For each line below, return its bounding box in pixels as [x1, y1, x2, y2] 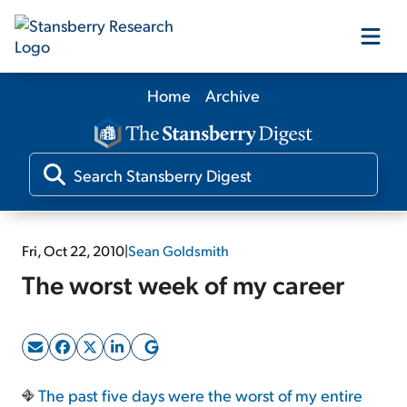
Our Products [141, 95, 266, 123]
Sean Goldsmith [128, 241, 229, 261]
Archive [205, 84, 260, 105]
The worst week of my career [22, 267, 344, 302]
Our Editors [150, 161, 257, 188]
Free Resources [132, 292, 275, 319]
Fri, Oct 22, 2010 [22, 241, 124, 261]
